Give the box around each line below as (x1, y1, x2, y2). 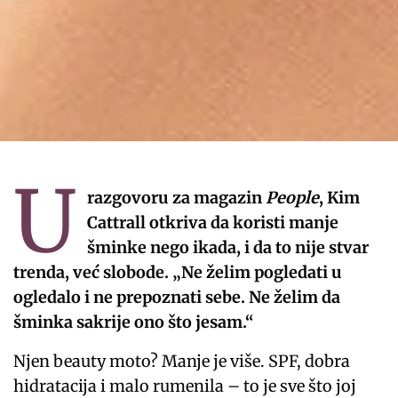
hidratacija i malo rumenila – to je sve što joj (13, 375, 357, 396)
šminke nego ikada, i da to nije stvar (86, 236, 369, 258)
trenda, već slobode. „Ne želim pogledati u (13, 261, 343, 283)
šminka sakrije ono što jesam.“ (13, 311, 255, 332)
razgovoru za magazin (86, 187, 266, 208)
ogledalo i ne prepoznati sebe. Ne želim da (13, 286, 341, 307)
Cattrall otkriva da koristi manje (86, 211, 338, 233)
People (265, 187, 319, 208)
